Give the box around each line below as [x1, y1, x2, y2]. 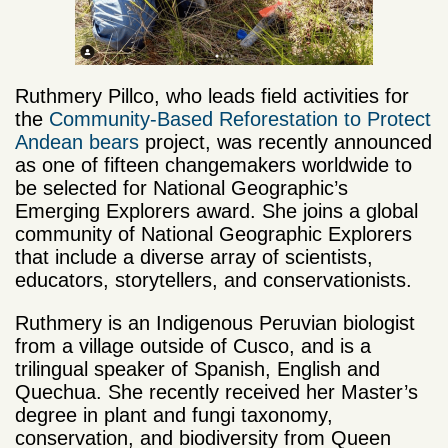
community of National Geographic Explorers [15, 223, 412, 246]
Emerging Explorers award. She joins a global [15, 200, 418, 223]
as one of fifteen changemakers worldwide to [15, 154, 412, 177]
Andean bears [15, 131, 139, 154]
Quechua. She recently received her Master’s [15, 381, 418, 404]
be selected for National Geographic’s [15, 177, 348, 200]
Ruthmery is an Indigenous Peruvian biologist [15, 312, 415, 335]
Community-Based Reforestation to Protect [49, 108, 431, 131]
